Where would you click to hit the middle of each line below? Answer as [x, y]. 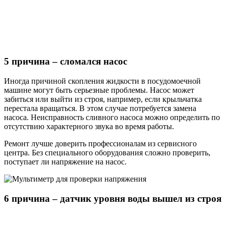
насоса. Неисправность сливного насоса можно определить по [112, 117]
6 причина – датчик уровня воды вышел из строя [113, 198]
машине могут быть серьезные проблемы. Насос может [99, 90]
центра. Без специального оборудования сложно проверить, [107, 152]
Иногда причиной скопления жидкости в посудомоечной [102, 81]
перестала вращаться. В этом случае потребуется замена [100, 108]
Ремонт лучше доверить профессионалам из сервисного [100, 143]
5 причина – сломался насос [66, 62]
